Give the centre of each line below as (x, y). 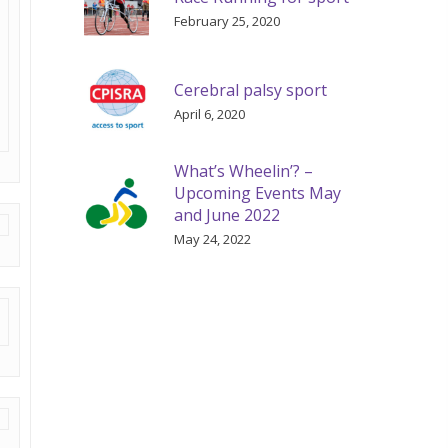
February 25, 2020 (227, 20)
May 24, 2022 (213, 239)
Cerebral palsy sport (251, 89)
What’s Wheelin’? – (244, 171)
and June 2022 (227, 215)
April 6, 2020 (210, 113)
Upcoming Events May (258, 193)
